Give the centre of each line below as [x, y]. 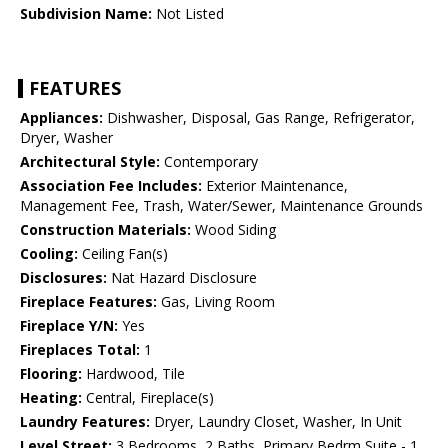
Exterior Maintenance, [275, 186]
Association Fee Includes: [111, 186]
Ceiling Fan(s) [123, 254]
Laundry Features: [85, 422]
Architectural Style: [90, 162]
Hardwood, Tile [133, 374]
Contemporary [209, 162]
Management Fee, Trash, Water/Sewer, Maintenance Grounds [221, 206]
